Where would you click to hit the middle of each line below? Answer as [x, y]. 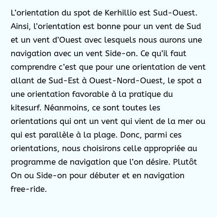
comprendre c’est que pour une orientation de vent [108, 67]
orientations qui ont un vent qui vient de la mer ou [108, 121]
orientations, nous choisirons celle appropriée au [104, 148]
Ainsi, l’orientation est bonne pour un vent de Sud [106, 26]
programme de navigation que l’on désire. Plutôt [104, 162]
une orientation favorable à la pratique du [92, 94]
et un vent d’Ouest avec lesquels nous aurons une [107, 39]
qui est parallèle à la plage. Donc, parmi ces [96, 134]
